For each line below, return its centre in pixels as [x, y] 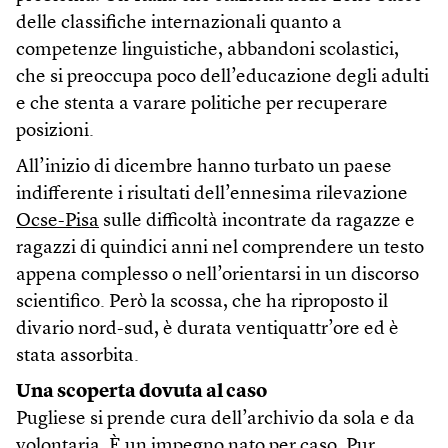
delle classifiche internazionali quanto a [179, 24]
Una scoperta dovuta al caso [141, 393]
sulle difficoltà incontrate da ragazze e [257, 222]
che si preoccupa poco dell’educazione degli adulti [222, 78]
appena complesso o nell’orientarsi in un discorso [217, 276]
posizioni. [55, 132]
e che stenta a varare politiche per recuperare [202, 105]
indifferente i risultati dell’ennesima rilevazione [212, 195]
